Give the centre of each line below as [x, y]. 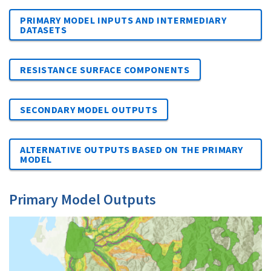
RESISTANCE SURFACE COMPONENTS [105, 69]
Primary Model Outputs [83, 199]
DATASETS [44, 29]
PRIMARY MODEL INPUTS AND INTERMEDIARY [123, 20]
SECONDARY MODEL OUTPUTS [89, 109]
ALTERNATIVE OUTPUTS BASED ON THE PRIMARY [132, 149]
